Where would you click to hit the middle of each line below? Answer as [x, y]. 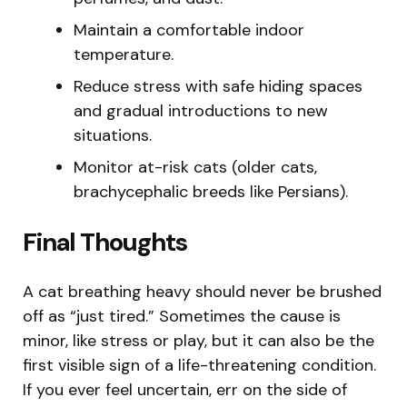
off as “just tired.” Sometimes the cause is [182, 316]
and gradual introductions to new [201, 110]
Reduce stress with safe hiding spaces [218, 86]
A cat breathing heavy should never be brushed [202, 291]
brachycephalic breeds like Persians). [211, 191]
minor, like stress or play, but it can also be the [199, 340]
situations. [113, 135]
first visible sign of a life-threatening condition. [199, 365]
